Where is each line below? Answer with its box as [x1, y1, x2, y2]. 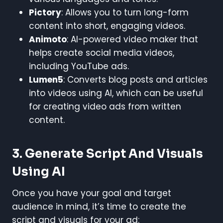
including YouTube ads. [29, 60, 129, 72]
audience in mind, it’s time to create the [12, 200, 186, 213]
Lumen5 [29, 73, 63, 86]
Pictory [29, 6, 61, 18]
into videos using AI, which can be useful [29, 87, 203, 99]
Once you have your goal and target [12, 187, 171, 199]
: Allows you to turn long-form [61, 6, 189, 18]
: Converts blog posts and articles [63, 73, 208, 86]
